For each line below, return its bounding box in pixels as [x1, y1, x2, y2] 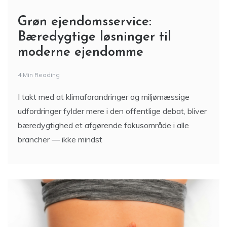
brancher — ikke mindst [18, 134, 102, 144]
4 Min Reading [18, 71, 60, 79]
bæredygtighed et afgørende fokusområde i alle [18, 120, 189, 130]
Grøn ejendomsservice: [18, 15, 152, 29]
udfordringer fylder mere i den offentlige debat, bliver [18, 106, 207, 116]
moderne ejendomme [18, 46, 143, 59]
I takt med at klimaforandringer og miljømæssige [18, 92, 190, 102]
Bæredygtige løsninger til [18, 30, 171, 44]
